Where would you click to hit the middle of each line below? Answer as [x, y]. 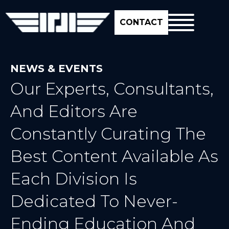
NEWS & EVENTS [56, 68]
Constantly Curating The [108, 133]
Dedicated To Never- [94, 201]
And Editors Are [74, 111]
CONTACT [141, 22]
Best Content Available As [114, 156]
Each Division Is [74, 178]
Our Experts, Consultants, [112, 88]
